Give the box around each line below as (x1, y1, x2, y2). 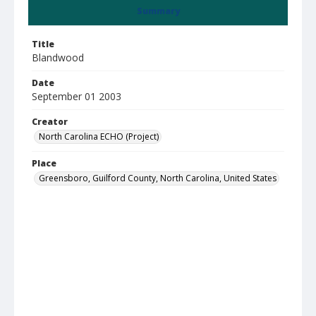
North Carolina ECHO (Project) (39, 130, 159, 142)
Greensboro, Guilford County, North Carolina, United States (39, 172, 276, 184)
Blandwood (32, 51, 84, 64)
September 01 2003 (32, 90, 121, 103)
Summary (136, 5, 180, 17)
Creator (32, 116, 68, 128)
